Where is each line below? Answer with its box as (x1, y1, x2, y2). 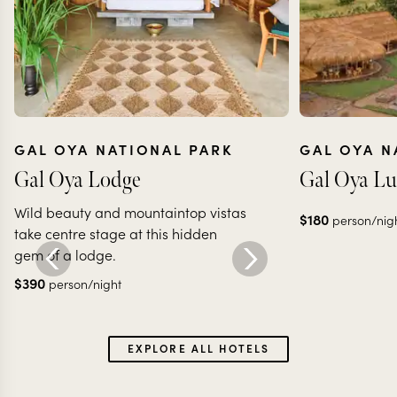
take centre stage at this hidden (14, 223, 217, 244)
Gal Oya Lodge (14, 167, 140, 195)
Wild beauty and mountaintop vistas (14, 202, 246, 222)
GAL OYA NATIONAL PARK (14, 139, 235, 160)
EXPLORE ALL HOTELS (127, 340, 270, 356)
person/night (49, 275, 121, 293)
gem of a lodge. (14, 245, 116, 265)
